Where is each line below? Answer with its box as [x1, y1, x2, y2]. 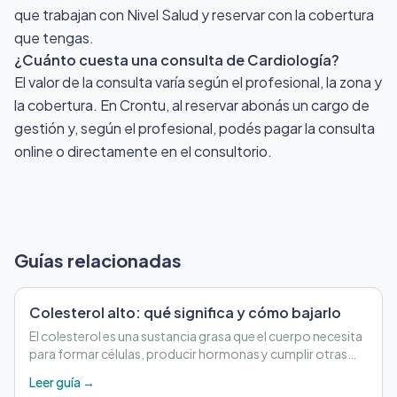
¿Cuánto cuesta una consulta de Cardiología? [14, 50, 339, 69]
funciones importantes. [29, 362, 167, 379]
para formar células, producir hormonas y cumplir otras [29, 345, 347, 362]
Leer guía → [29, 373, 95, 390]
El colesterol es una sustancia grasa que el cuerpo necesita [29, 327, 362, 344]
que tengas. [14, 27, 94, 47]
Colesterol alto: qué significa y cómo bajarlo [29, 302, 341, 322]
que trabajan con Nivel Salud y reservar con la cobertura [14, 4, 374, 24]
